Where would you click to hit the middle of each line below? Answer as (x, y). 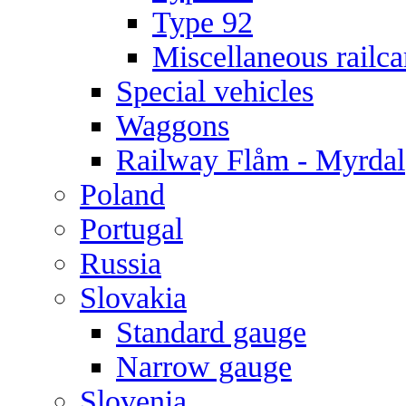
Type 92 (203, 22)
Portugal (131, 229)
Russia (121, 263)
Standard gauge (211, 332)
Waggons (173, 126)
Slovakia (133, 298)
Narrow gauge (204, 367)
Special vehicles (215, 91)
